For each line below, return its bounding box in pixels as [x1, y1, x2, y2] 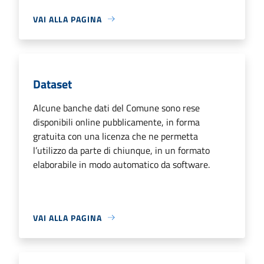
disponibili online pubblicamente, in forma [33, 114, 200, 129]
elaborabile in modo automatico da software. [33, 157, 210, 171]
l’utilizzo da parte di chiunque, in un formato [33, 143, 210, 157]
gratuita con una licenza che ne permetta [33, 128, 198, 143]
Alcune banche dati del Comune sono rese [33, 100, 200, 115]
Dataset [33, 74, 72, 93]
